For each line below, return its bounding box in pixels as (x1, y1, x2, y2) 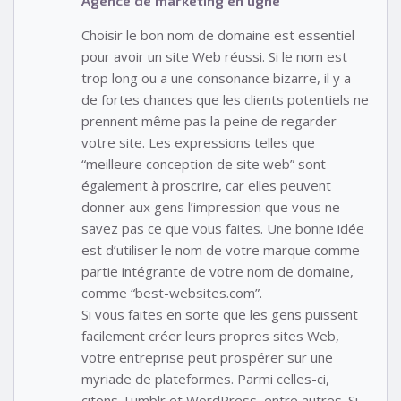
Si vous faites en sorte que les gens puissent (81, 304, 358, 323)
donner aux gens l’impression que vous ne (81, 197, 340, 216)
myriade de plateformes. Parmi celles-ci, (81, 369, 329, 388)
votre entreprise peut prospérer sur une (81, 347, 333, 366)
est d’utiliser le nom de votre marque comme (81, 240, 360, 259)
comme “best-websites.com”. (81, 283, 262, 302)
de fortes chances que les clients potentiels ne (81, 90, 369, 108)
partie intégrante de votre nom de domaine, (81, 261, 354, 280)
